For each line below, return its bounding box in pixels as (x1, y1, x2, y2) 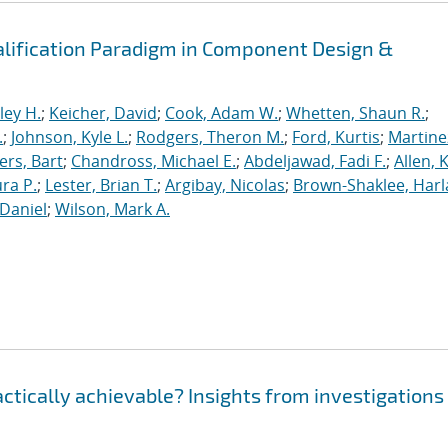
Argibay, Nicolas (165, 174, 285, 196)
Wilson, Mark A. (55, 198, 170, 220)
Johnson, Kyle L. (11, 126, 128, 148)
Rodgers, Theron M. (136, 126, 284, 148)
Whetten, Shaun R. (286, 102, 425, 124)
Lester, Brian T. (45, 174, 157, 196)
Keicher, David (49, 102, 157, 124)
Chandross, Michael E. (71, 150, 236, 172)
